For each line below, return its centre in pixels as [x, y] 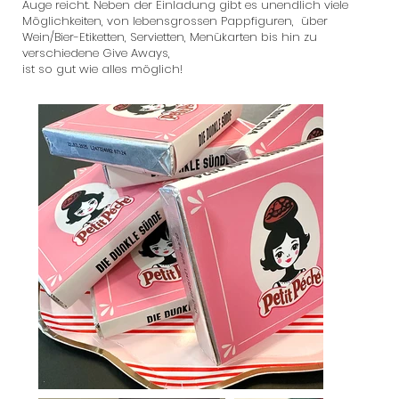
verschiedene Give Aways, [97, 53]
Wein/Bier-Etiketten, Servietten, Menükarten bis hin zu [170, 37]
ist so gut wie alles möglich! [103, 69]
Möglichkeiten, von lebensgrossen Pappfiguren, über [175, 21]
